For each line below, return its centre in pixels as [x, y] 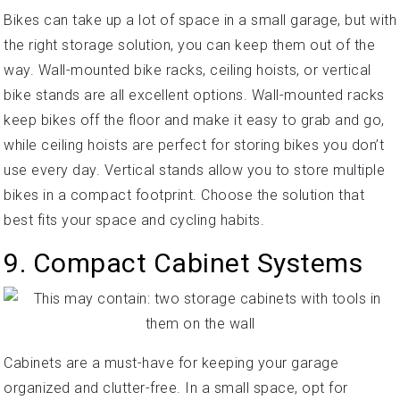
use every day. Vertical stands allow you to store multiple [194, 170]
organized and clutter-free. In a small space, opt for [176, 387]
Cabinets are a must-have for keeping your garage [171, 362]
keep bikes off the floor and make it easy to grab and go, [194, 120]
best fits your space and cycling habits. [134, 220]
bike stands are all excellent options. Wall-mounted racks [194, 95]
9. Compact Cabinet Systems [183, 262]
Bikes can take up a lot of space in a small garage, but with [200, 20]
